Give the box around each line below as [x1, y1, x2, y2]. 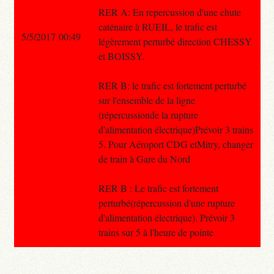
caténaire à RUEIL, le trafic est [98, 20, 217, 33]
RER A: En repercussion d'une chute [98, 5, 241, 18]
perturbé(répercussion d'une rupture [98, 196, 235, 209]
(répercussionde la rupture [98, 108, 198, 121]
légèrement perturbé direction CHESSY [98, 34, 252, 48]
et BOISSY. [98, 49, 144, 62]
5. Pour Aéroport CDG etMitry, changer [98, 137, 253, 150]
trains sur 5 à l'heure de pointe [98, 225, 213, 239]
